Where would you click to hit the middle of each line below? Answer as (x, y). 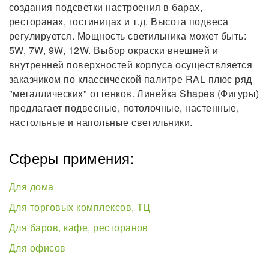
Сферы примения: (72, 158)
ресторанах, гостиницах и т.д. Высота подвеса (119, 22)
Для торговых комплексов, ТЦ (80, 207)
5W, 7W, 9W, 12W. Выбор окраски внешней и (114, 50)
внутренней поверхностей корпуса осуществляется (131, 65)
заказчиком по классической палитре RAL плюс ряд (131, 79)
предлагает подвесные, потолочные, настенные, (124, 108)
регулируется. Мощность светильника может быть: (128, 36)
